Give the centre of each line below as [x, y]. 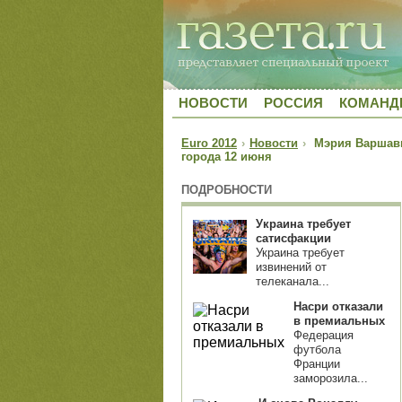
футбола [317, 350]
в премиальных [339, 321]
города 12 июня [227, 157]
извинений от [291, 267]
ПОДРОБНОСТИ [227, 190]
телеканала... [293, 281]
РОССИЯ [293, 103]
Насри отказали [338, 306]
